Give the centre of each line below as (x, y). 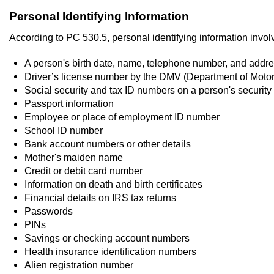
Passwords (49, 211)
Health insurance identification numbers (110, 251)
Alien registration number (79, 265)
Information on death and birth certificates (113, 184)
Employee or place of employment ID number (122, 117)
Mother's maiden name (74, 157)
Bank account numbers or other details (108, 143)
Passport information (69, 103)
